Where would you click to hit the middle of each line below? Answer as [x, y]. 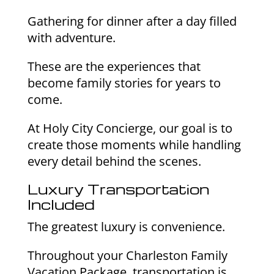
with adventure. [71, 38]
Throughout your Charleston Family [127, 256]
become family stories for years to [124, 83]
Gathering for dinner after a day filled [132, 21]
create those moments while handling [134, 145]
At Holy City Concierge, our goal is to [130, 128]
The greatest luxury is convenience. [126, 227]
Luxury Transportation [118, 189]
